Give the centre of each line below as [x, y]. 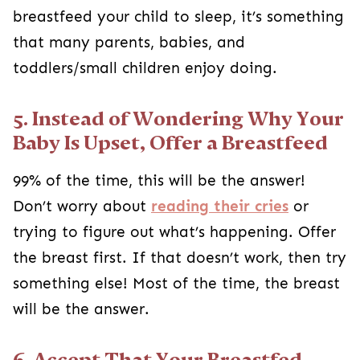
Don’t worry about [82, 206]
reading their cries [220, 206]
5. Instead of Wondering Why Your [178, 119]
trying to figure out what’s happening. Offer [174, 232]
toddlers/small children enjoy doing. [145, 68]
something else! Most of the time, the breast [176, 283]
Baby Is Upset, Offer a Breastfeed [170, 143]
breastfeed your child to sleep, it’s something [178, 16]
